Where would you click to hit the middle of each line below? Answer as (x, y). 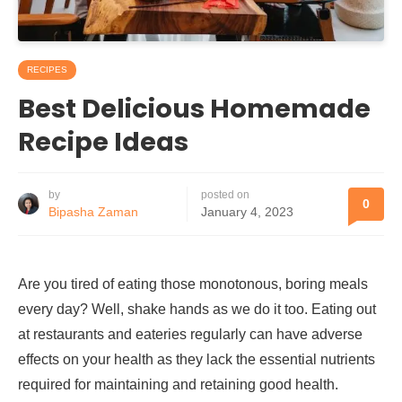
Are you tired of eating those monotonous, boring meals (193, 284)
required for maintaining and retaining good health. (178, 384)
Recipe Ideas (103, 141)
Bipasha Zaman (93, 211)
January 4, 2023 (247, 211)
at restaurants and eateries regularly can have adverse (190, 334)
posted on (225, 194)
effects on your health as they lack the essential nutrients (197, 359)
